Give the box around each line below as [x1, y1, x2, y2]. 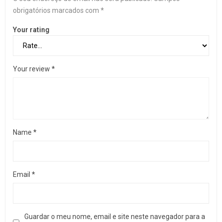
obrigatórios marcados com [13, 6, 101, 14]
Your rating [13, 26, 50, 34]
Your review [13, 65, 52, 73]
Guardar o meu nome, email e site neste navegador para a [24, 213, 205, 221]
